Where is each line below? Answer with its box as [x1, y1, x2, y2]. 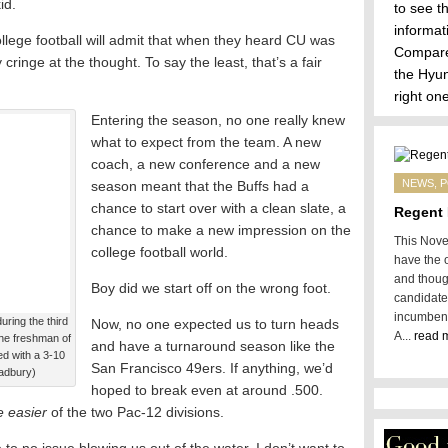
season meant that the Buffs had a [91, 178, 309, 194]
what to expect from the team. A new [91, 134, 321, 150]
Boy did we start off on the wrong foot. [91, 280, 331, 296]
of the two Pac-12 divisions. [51, 404, 224, 420]
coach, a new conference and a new [91, 156, 320, 172]
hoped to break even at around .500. [91, 382, 323, 398]
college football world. [91, 244, 228, 260]
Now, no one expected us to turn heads [91, 316, 339, 332]
